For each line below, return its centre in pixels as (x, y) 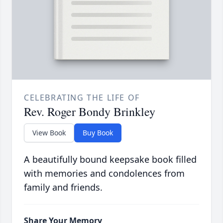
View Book (49, 132)
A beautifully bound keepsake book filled (110, 159)
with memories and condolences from (104, 173)
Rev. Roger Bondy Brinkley (90, 111)
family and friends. (63, 187)
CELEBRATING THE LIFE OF (82, 97)
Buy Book (98, 132)
